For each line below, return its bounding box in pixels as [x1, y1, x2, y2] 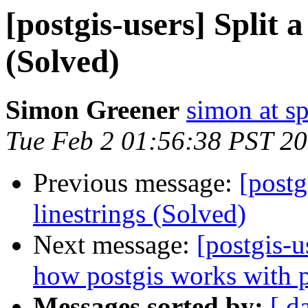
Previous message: [33, 168, 239, 198]
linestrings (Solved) [33, 199, 246, 229]
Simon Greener [5, 95, 179, 125]
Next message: [33, 230, 197, 260]
